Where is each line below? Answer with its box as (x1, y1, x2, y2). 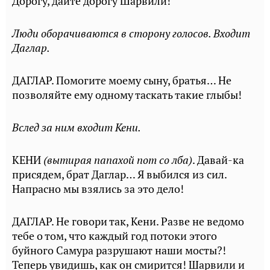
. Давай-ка (192, 153, 244, 167)
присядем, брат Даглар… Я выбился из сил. (12, 168, 227, 181)
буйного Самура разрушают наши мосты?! (12, 243, 226, 257)
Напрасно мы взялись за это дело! (12, 182, 184, 196)
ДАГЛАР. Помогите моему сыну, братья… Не (12, 74, 231, 87)
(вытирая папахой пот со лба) (41, 153, 192, 167)
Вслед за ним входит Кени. (12, 121, 141, 134)
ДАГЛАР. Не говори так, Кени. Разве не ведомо (12, 215, 244, 228)
